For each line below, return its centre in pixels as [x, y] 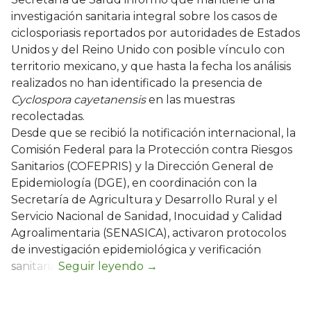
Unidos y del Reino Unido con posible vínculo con [148, 50]
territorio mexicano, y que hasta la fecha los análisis [151, 67]
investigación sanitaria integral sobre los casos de [144, 17]
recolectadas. [48, 117]
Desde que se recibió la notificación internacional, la [153, 133]
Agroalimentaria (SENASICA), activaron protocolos [149, 233]
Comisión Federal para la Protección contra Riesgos [152, 150]
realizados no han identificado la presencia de [137, 83]
